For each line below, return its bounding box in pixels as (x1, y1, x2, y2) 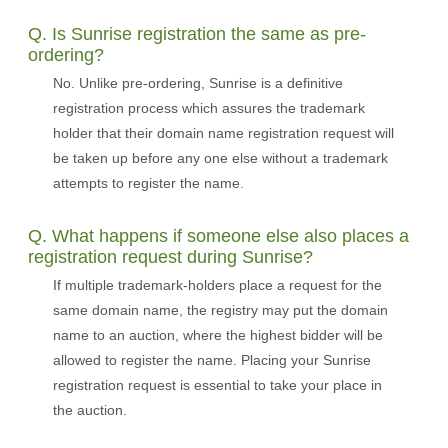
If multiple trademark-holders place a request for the (53, 277, 382, 293)
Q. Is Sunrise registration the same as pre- (28, 24, 366, 44)
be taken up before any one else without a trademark (53, 150, 388, 166)
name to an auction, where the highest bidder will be (53, 327, 383, 343)
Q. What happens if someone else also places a (28, 226, 409, 246)
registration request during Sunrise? (28, 247, 313, 267)
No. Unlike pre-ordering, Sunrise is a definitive (53, 75, 343, 91)
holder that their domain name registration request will (53, 125, 394, 141)
